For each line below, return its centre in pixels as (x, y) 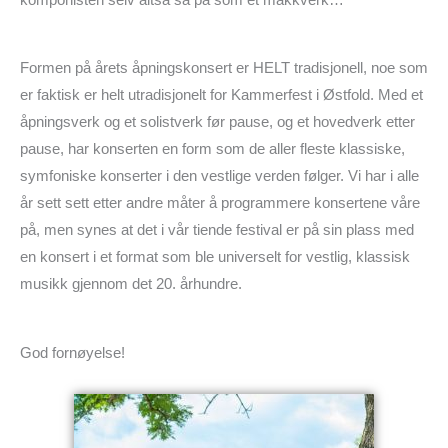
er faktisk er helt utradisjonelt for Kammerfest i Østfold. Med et (221, 95)
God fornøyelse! (72, 352)
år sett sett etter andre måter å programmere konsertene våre (220, 203)
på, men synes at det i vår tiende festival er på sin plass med (217, 230)
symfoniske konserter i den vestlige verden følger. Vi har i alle (219, 176)
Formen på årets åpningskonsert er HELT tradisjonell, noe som (224, 68)
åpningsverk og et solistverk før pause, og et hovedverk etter (217, 122)
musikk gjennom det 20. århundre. (131, 284)
